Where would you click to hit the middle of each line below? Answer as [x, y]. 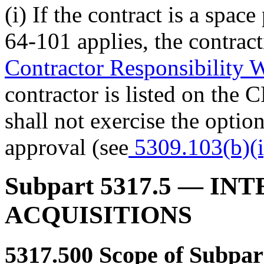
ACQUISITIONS [98, 215]
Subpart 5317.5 [88, 186]
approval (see [67, 147]
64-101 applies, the [97, 41]
